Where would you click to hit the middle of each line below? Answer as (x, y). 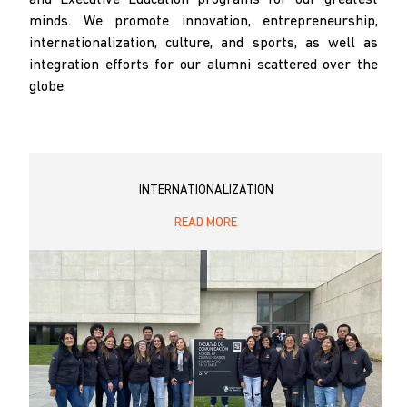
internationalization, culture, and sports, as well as (203, 43)
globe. (48, 87)
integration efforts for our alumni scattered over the (203, 65)
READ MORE (206, 223)
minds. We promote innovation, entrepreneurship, (203, 21)
